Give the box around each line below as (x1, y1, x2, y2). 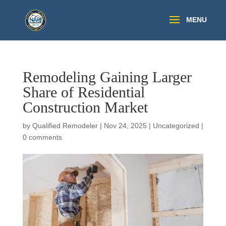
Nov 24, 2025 (103, 122, 147, 130)
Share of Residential (22, 84, 145, 100)
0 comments (22, 133, 62, 141)
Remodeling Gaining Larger (22, 69, 192, 85)
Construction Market (22, 99, 148, 116)
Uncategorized (152, 122, 199, 130)
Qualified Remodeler (32, 122, 98, 130)
